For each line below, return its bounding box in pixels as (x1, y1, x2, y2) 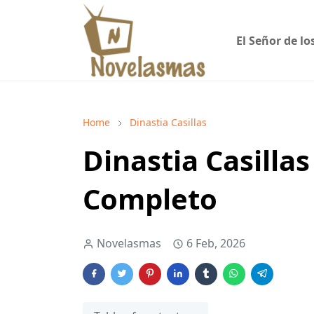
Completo (83, 179, 217, 219)
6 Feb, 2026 (186, 235, 245, 252)
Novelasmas (97, 235, 161, 252)
